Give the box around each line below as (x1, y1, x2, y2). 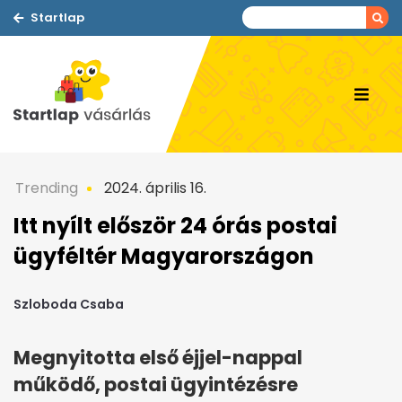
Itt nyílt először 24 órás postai (13, 211, 337, 240)
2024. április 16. (100, 178, 206, 198)
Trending (15, 178, 78, 198)
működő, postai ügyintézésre (13, 371, 298, 398)
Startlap (31, 9, 84, 26)
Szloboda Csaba (13, 295, 124, 314)
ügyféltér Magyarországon (13, 241, 314, 271)
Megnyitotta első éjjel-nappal (13, 345, 302, 371)
